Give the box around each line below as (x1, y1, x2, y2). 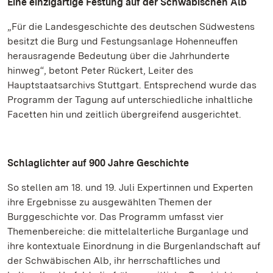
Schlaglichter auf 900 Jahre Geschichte (7, 157, 189, 169)
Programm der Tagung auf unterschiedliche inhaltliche (7, 94, 253, 105)
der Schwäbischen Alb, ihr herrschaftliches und (7, 255, 221, 266)
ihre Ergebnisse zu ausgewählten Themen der (7, 196, 212, 208)
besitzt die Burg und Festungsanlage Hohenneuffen (7, 35, 238, 47)
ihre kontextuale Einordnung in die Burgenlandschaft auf (7, 240, 260, 252)
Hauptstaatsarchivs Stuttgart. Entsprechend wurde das (7, 79, 257, 91)
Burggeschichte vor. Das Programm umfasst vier (7, 211, 224, 222)
